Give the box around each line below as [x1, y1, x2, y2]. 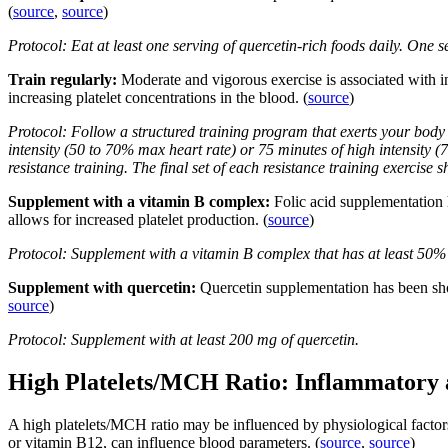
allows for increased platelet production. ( [8, 210, 268, 228]
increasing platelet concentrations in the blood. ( [8, 88, 308, 106]
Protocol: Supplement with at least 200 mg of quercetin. [8, 330, 359, 348]
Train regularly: [8, 70, 121, 88]
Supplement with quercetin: [8, 278, 200, 296]
